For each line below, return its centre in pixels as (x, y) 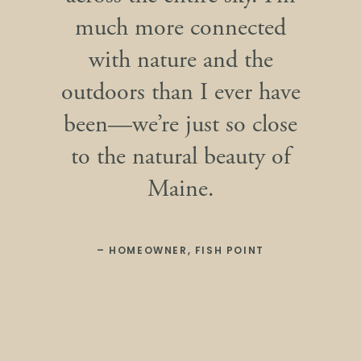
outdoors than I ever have (180, 92)
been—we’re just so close (180, 124)
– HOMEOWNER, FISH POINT (180, 251)
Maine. (180, 189)
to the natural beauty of (180, 157)
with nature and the (180, 60)
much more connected (180, 28)
